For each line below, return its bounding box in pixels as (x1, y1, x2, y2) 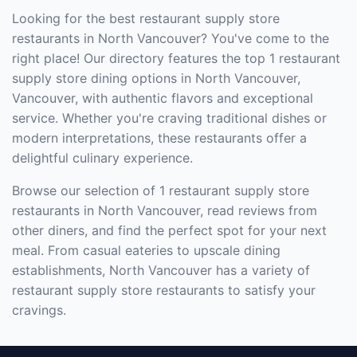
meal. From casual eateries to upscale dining (12, 242, 280, 258)
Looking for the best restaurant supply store (12, 10, 280, 26)
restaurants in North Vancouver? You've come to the (12, 30, 329, 46)
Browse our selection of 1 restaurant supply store (12, 182, 309, 198)
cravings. (12, 302, 66, 318)
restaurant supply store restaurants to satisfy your (12, 282, 316, 298)
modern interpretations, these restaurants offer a (12, 130, 307, 146)
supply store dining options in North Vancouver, (12, 70, 300, 86)
